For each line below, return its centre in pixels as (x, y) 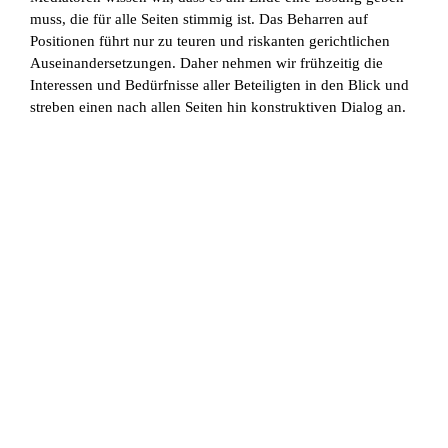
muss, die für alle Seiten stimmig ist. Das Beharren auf (198, 19)
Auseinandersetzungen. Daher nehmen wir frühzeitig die (206, 63)
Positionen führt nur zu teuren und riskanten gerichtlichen (209, 41)
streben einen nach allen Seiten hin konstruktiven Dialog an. (217, 107)
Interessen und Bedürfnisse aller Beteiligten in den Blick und (219, 85)
